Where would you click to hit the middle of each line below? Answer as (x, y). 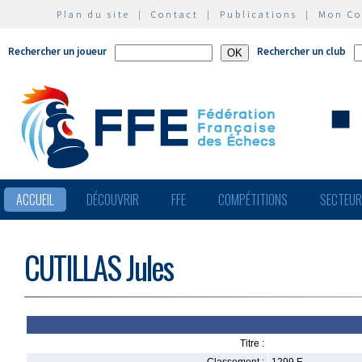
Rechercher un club (301, 51)
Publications (259, 14)
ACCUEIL (35, 200)
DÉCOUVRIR (113, 200)
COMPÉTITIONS (253, 200)
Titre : (252, 343)
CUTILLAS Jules (99, 267)
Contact (175, 14)
